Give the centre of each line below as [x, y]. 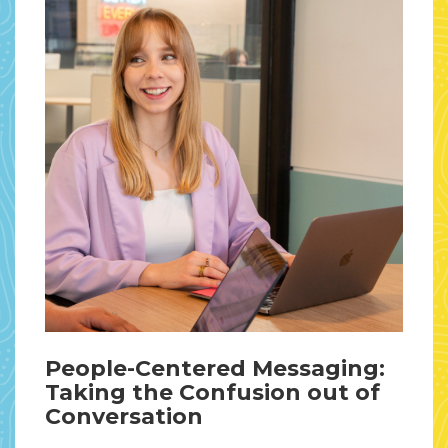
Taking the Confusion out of [212, 393]
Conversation [124, 417]
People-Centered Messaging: [215, 369]
